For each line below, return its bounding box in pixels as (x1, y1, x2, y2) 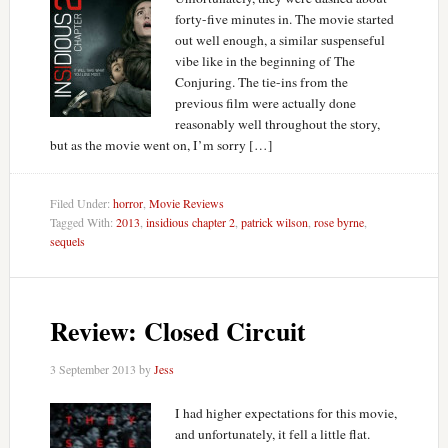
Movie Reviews (148, 195, 224, 211)
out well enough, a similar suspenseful (174, 31, 385, 49)
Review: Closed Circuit (49, 311, 306, 350)
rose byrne (313, 214, 364, 230)
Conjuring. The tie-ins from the (174, 73, 348, 91)
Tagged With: (49, 214, 116, 230)
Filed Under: (49, 195, 113, 211)
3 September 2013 (49, 360, 136, 377)
